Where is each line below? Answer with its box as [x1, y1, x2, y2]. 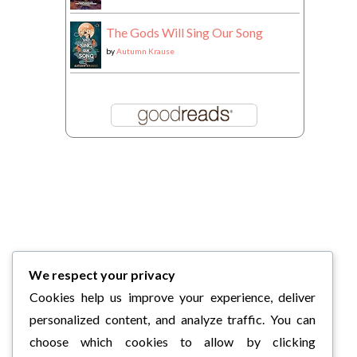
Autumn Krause [116, 46, 175, 56]
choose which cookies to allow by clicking [29, 334, 316, 349]
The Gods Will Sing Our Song [105, 25, 263, 40]
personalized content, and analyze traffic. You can [29, 312, 316, 327]
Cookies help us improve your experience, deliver [29, 289, 316, 304]
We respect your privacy [29, 267, 175, 282]
